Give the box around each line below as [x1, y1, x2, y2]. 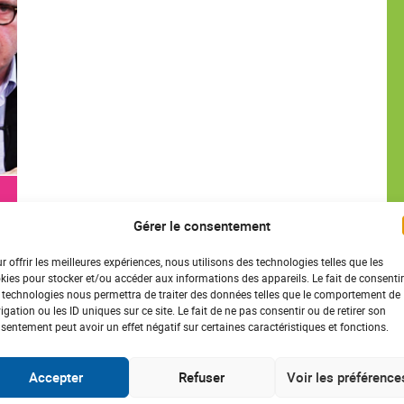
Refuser [179, 368, 225, 386]
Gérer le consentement [133, 216, 271, 234]
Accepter [28, 368, 83, 386]
